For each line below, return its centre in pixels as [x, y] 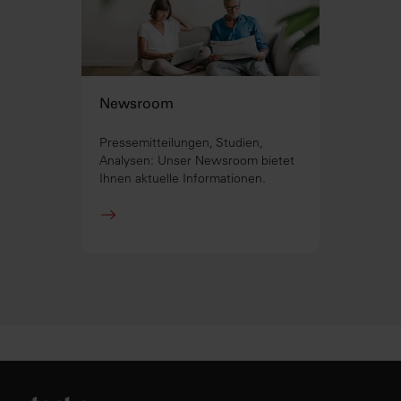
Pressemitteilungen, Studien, [181, 142]
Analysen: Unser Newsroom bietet [197, 160]
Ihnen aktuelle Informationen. [183, 178]
